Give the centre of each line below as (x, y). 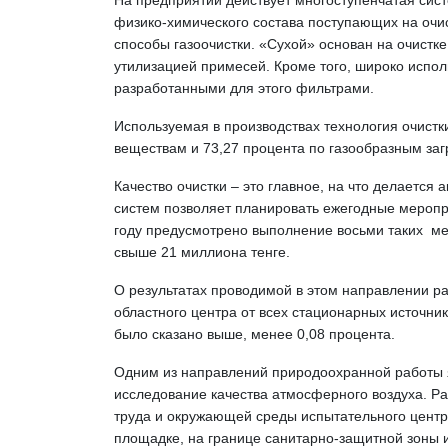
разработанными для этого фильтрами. (248, 88)
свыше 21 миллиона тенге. (202, 252)
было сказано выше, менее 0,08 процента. (254, 334)
